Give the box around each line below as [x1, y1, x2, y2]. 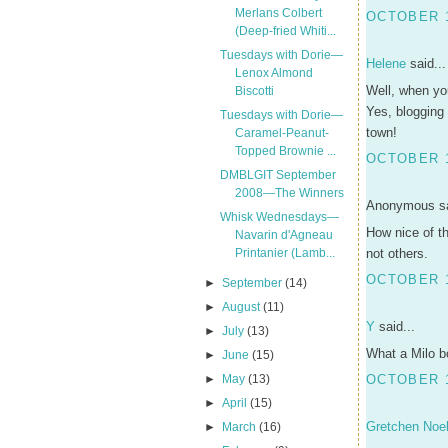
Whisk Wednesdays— [219, 210, 339, 224]
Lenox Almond [234, 66, 313, 80]
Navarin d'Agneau [234, 228, 333, 242]
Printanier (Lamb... [234, 246, 335, 260]
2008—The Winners [234, 186, 344, 200]
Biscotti [234, 84, 274, 98]
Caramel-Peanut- [234, 126, 329, 140]
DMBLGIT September [219, 168, 336, 182]
